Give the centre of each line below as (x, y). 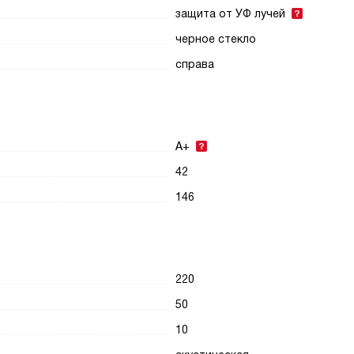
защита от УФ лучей (231, 13)
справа (195, 64)
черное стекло (216, 39)
